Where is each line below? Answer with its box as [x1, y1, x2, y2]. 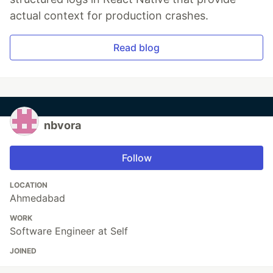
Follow [121, 152, 152, 165]
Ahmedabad [10, 192, 65, 205]
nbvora [44, 119, 81, 132]
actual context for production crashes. [10, 9, 208, 23]
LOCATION [10, 180, 48, 190]
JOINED [10, 246, 37, 256]
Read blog [113, 41, 160, 54]
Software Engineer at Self [10, 225, 128, 238]
